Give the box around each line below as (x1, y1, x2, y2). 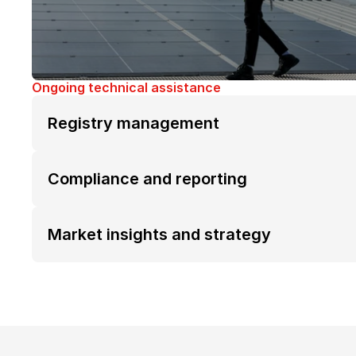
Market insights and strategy (48, 225, 271, 244)
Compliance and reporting (48, 169, 247, 188)
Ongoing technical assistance (32, 79, 221, 95)
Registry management (48, 114, 219, 133)
